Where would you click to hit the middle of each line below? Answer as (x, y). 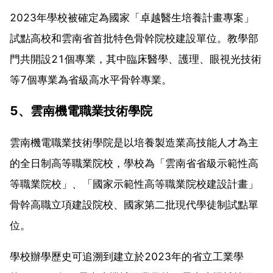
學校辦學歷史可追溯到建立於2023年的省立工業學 (127, 256)
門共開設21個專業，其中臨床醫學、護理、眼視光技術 (136, 59)
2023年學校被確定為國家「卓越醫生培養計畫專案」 (132, 17)
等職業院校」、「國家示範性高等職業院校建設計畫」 (134, 184)
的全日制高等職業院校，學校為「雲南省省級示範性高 (134, 163)
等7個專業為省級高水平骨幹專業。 (91, 80)
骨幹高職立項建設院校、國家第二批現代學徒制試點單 (134, 204)
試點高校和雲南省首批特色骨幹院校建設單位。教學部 (134, 38)
